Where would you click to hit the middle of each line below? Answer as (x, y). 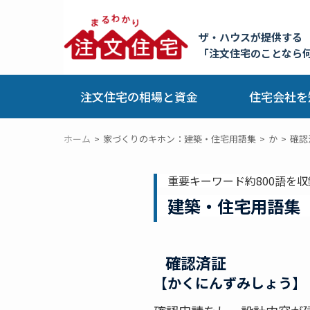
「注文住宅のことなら (250, 53)
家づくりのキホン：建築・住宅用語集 (180, 139)
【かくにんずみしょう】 (230, 283)
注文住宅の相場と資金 (139, 97)
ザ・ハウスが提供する (250, 37)
